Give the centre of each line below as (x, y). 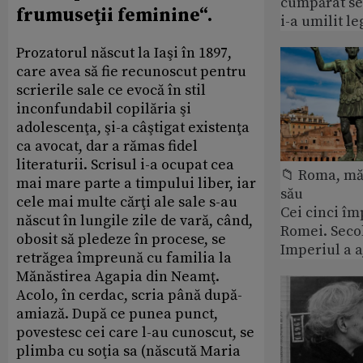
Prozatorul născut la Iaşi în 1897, (124, 53)
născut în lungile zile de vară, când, (135, 220)
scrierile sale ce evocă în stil (111, 90)
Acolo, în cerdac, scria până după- (129, 295)
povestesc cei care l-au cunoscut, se (135, 332)
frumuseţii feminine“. (114, 15)
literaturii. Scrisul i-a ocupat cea (125, 164)
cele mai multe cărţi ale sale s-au (127, 202)
